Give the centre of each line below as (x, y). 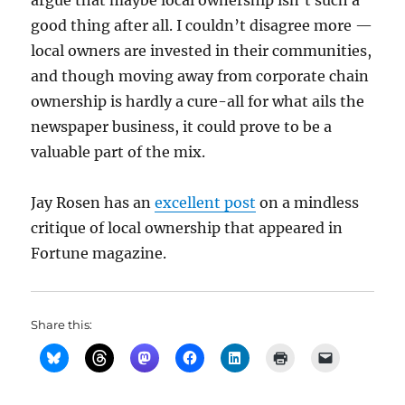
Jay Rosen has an (93, 202)
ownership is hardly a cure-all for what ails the (198, 101)
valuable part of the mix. (118, 152)
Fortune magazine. (99, 253)
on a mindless (308, 202)
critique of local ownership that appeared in (187, 228)
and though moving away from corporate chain (200, 76)
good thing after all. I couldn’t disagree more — (202, 25)
